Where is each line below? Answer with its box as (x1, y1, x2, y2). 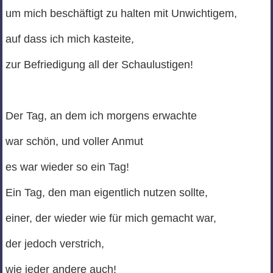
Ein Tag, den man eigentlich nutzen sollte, (5, 186, 208, 199)
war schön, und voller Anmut (5, 135, 143, 148)
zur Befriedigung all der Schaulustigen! (5, 58, 193, 71)
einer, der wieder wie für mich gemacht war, (5, 212, 216, 225)
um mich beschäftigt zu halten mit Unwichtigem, (5, 7, 237, 20)
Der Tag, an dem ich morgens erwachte (5, 110, 197, 122)
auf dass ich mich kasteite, (5, 33, 134, 46)
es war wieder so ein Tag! (5, 161, 129, 174)
